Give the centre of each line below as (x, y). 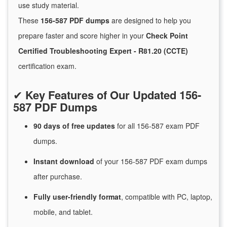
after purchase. (58, 177)
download (78, 161)
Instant (47, 161)
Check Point (167, 36)
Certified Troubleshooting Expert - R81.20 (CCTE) (103, 51)
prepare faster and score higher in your (82, 36)
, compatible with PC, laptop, (167, 197)
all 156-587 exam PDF (163, 126)
